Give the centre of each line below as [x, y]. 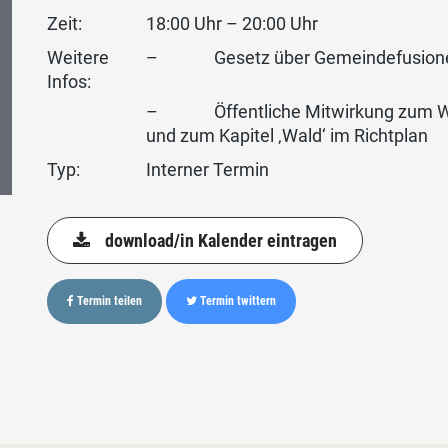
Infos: [69, 81]
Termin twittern [237, 300]
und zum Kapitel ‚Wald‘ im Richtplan [286, 135]
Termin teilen [108, 300]
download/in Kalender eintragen [221, 240]
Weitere [78, 57]
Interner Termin [207, 169]
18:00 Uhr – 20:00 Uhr [231, 23]
